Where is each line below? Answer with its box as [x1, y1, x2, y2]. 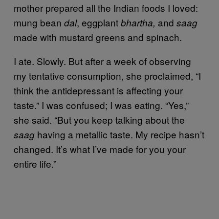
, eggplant [77, 16, 121, 29]
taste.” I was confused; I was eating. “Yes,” [14, 98, 189, 111]
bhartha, [121, 16, 155, 29]
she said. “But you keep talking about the [14, 113, 185, 126]
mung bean [14, 16, 64, 29]
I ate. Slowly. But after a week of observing [14, 54, 191, 67]
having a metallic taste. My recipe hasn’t [35, 128, 204, 141]
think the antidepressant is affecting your [14, 84, 183, 97]
